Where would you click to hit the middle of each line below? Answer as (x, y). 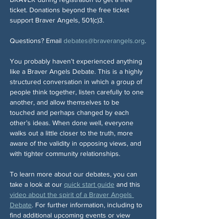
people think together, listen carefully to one (78, 92)
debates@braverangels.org (104, 40)
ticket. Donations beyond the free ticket (70, 10)
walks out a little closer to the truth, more (72, 133)
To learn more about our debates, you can (75, 174)
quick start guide (89, 184)
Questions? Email (37, 40)
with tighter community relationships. (65, 153)
